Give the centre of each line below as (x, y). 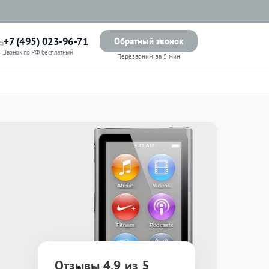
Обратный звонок (149, 41)
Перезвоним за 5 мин (149, 56)
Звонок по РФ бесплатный (38, 52)
